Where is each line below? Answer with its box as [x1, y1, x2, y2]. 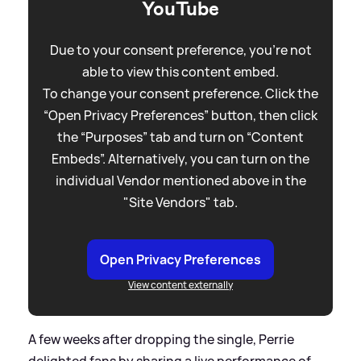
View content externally [128, 277, 233, 292]
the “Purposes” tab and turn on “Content [57, 127, 304, 146]
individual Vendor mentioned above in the [55, 171, 306, 189]
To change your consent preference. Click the [43, 84, 318, 102]
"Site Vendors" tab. [123, 193, 238, 211]
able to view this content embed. [82, 62, 279, 81]
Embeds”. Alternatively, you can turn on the [52, 149, 309, 168]
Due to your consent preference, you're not [49, 40, 312, 59]
